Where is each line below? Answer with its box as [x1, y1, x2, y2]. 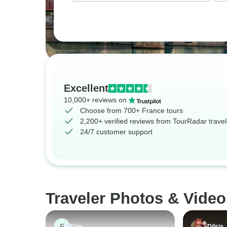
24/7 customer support [80, 128, 153, 136]
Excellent [64, 83, 108, 94]
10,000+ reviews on [64, 96, 127, 104]
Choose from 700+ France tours [80, 106, 183, 115]
